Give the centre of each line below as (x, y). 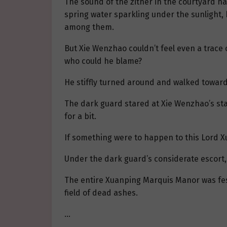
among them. (89, 27)
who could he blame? (103, 61)
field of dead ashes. (101, 193)
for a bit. (80, 117)
